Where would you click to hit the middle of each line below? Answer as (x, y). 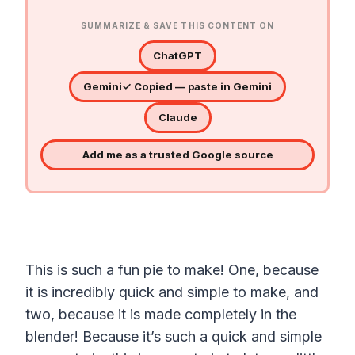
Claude (177, 117)
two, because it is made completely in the (161, 314)
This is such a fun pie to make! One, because (172, 269)
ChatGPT (177, 55)
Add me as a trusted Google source (177, 154)
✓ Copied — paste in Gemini (197, 86)
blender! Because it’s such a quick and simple (174, 336)
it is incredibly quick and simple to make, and (172, 292)
